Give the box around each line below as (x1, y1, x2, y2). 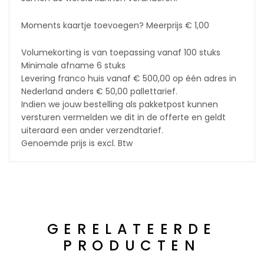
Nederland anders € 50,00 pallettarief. (21, 85, 177, 97)
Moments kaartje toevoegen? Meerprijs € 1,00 (21, 19, 209, 31)
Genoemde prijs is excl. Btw (21, 137, 133, 149)
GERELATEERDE (47, 219, 217, 239)
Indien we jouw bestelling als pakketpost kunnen (21, 98, 218, 110)
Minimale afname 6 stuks (21, 60, 126, 71)
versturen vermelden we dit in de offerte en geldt (21, 111, 226, 123)
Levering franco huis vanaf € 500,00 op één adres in (21, 72, 236, 84)
